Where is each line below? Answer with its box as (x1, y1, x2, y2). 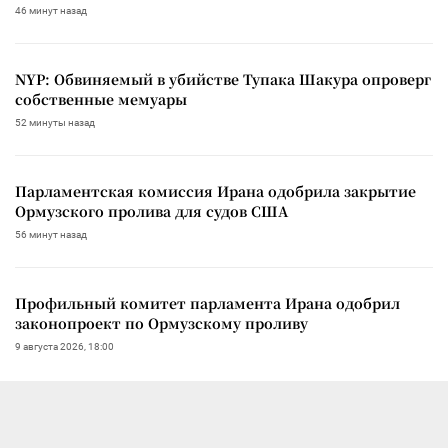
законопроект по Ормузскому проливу (15, 313, 308, 334)
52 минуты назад (15, 117, 95, 129)
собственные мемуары (15, 89, 187, 110)
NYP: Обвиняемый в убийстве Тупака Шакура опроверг (15, 69, 431, 90)
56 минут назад (15, 229, 87, 241)
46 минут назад (15, 5, 87, 17)
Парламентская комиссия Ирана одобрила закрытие (15, 181, 416, 202)
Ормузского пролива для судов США (15, 201, 288, 222)
